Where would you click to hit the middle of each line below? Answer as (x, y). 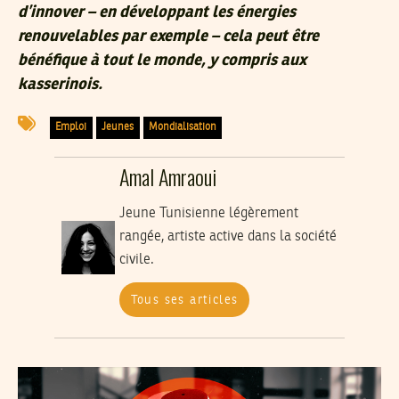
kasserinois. (60, 84)
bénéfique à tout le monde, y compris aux (162, 60)
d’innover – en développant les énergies (157, 12)
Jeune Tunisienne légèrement (208, 214)
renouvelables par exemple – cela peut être (168, 36)
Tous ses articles (184, 300)
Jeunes (118, 127)
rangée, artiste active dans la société (228, 237)
